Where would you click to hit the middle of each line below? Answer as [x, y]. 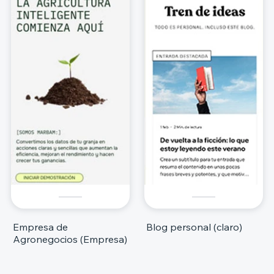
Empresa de [40, 227]
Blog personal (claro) [194, 227]
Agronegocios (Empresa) [70, 239]
